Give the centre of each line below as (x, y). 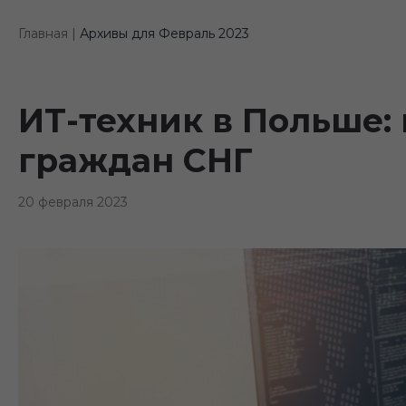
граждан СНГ (135, 161)
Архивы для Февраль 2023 (164, 34)
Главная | (47, 34)
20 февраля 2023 (72, 203)
